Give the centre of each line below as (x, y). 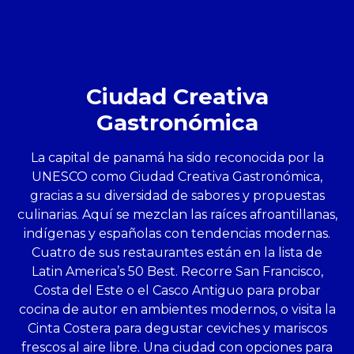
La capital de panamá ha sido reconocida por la (177, 158)
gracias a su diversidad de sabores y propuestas (177, 196)
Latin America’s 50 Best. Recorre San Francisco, (177, 272)
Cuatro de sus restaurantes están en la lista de (177, 253)
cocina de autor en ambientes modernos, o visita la (177, 310)
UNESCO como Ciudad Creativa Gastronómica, (177, 177)
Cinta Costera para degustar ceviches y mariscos (177, 329)
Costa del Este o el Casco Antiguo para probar (177, 291)
